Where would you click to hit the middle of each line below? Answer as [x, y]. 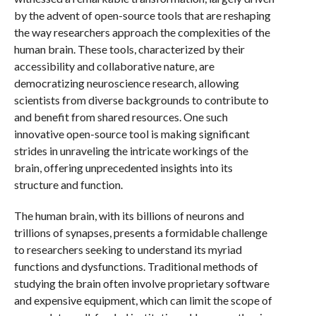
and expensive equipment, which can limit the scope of [143, 300]
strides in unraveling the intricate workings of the [131, 151]
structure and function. [68, 184]
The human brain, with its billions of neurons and [129, 215]
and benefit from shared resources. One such [121, 117]
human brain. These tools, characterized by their [129, 49]
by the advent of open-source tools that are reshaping [142, 15]
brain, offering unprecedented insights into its [123, 168]
